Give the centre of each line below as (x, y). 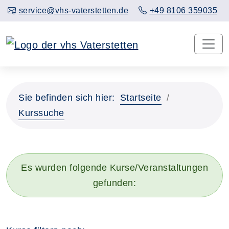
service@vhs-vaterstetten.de (73, 10)
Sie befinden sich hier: (67, 97)
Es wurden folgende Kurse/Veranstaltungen (114, 167)
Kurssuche (41, 113)
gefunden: (114, 183)
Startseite (141, 97)
